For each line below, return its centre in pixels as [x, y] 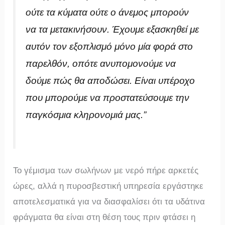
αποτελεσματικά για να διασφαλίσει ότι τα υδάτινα [109, 201]
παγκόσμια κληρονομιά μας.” [86, 115]
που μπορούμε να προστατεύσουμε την [108, 97]
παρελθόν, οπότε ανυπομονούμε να [101, 63]
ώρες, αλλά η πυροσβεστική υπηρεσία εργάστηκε [108, 186]
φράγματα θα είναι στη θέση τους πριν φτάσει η [104, 217]
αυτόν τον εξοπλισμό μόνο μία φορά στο [109, 46]
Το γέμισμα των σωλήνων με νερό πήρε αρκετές [106, 170]
